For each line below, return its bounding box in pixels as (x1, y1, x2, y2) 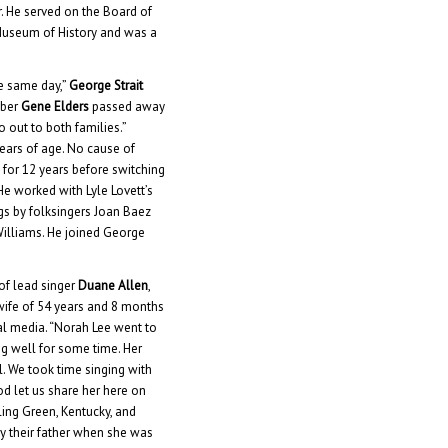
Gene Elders (21, 98, 90, 116)
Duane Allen (78, 277, 149, 295)
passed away (89, 98, 166, 116)
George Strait (69, 77, 144, 95)
